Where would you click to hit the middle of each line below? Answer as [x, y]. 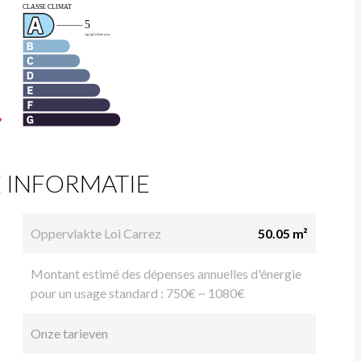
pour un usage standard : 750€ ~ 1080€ [138, 293]
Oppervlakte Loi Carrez [96, 233]
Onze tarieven [69, 333]
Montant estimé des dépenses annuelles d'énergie [166, 273]
